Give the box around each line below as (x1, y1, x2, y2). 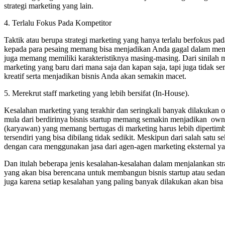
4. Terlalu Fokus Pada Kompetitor (4, 18, 111, 27)
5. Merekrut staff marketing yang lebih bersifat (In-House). (4, 88, 189, 97)
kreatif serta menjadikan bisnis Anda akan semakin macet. (4, 71, 186, 80)
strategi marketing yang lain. (4, 1, 93, 10)
